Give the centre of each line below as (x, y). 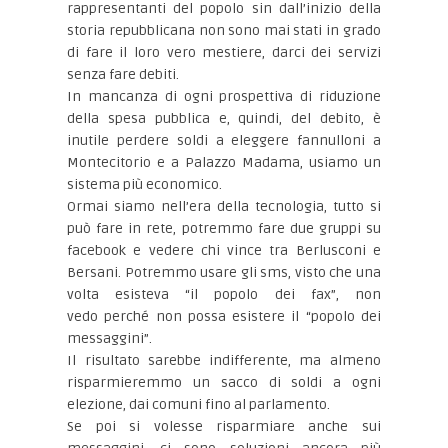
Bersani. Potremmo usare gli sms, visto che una (224, 272)
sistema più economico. (145, 184)
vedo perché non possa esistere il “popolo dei (224, 316)
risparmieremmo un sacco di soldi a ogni (224, 382)
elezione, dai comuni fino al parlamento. (199, 404)
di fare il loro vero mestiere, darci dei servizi (224, 52)
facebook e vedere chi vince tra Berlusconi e (224, 250)
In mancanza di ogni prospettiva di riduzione (224, 96)
